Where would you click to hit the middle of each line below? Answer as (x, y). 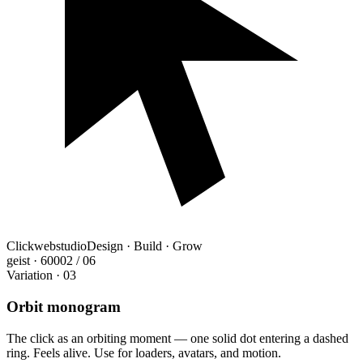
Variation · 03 (41, 275)
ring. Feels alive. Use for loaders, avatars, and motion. (144, 352)
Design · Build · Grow (145, 246)
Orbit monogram (64, 307)
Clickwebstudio (47, 246)
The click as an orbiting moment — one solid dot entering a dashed (177, 338)
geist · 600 (33, 261)
